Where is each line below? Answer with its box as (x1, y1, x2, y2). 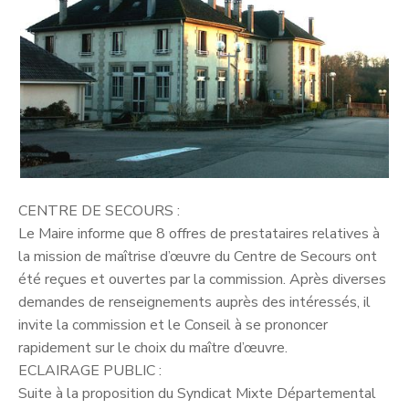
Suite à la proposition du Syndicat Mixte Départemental (18, 383, 376, 404)
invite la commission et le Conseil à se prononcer (18, 314, 328, 335)
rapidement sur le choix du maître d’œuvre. (18, 337, 288, 358)
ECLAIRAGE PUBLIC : (18, 360, 162, 381)
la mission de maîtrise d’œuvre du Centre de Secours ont (18, 246, 377, 267)
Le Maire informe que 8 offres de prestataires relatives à (18, 223, 380, 244)
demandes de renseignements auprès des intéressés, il (18, 291, 371, 312)
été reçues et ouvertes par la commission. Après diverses (18, 268, 386, 289)
